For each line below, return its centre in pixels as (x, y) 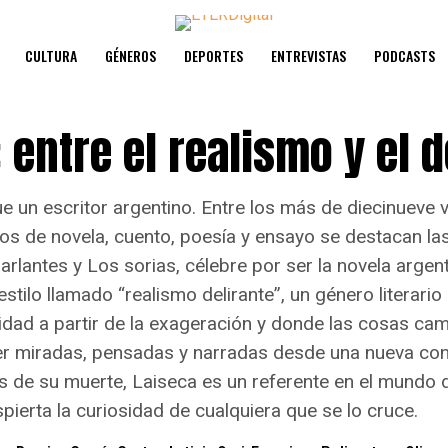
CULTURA (51, 55)
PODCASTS (404, 55)
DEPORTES (213, 55)
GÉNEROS (130, 55)
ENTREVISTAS (308, 55)
